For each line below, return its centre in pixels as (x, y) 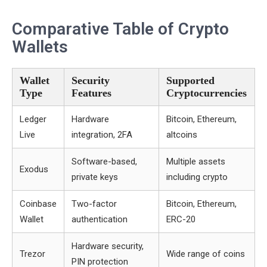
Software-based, (104, 162)
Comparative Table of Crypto (120, 29)
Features (91, 93)
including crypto (197, 177)
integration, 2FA (102, 135)
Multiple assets (196, 162)
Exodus (34, 169)
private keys (95, 177)
